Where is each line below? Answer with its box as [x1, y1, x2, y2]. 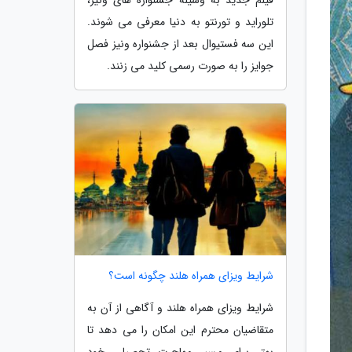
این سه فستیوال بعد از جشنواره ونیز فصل [87, 35, 273, 53]
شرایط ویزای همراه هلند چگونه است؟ [108, 267, 273, 285]
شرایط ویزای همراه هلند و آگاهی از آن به [87, 299, 273, 317]
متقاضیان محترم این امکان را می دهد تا [87, 321, 273, 339]
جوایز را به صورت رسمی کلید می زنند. [107, 57, 273, 75]
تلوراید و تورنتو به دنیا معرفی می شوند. [87, 13, 273, 31]
